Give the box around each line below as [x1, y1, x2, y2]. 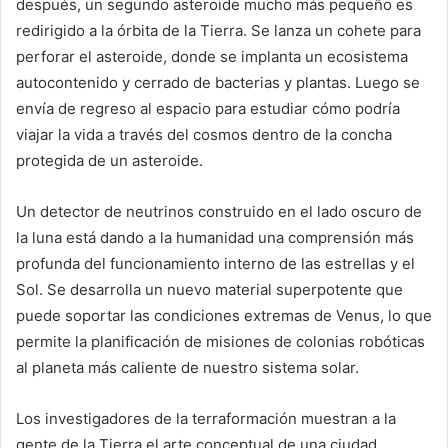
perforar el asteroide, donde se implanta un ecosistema [16, 46, 408, 66]
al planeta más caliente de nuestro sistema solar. [16, 357, 359, 377]
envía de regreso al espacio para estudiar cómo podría [16, 98, 400, 118]
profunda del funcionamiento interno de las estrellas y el [16, 253, 415, 273]
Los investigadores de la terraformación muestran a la [16, 408, 396, 428]
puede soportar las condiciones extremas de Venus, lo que [16, 305, 432, 325]
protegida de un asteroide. [16, 150, 203, 170]
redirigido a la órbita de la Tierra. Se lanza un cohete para [16, 20, 421, 40]
